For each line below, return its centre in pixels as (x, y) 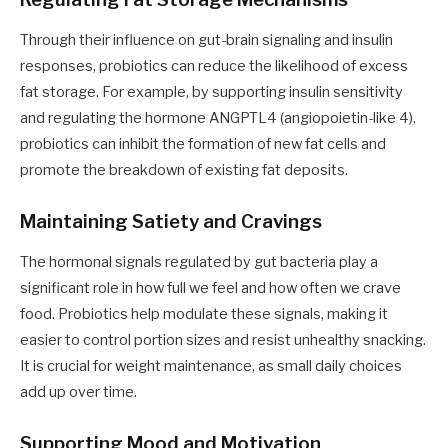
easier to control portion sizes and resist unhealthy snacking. (223, 339)
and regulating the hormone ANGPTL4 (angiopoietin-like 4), (218, 117)
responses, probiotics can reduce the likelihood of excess (214, 65)
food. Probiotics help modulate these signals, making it (204, 313)
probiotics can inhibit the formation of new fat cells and (203, 143)
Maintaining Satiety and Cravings (171, 221)
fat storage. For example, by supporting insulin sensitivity (211, 91)
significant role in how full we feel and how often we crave (210, 287)
